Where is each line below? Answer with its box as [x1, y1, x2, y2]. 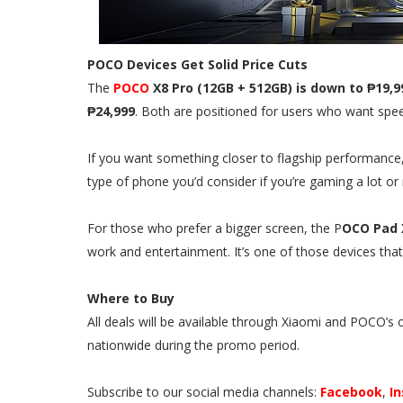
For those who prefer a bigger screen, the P [87, 219, 342, 237]
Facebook [320, 383, 382, 400]
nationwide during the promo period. [87, 336, 300, 354]
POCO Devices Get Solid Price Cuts [87, 56, 308, 73]
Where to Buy [87, 290, 175, 307]
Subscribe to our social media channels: [87, 383, 320, 400]
